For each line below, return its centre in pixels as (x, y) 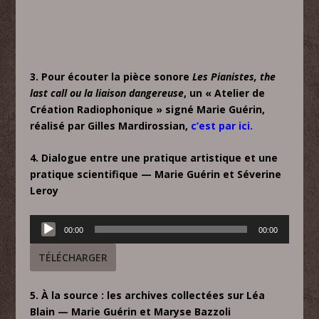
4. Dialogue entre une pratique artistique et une (154, 158)
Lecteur (47, 222)
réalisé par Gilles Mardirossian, (109, 125)
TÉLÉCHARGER (73, 257)
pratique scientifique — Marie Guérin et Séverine (156, 174)
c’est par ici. (222, 125)
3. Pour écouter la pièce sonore (111, 76)
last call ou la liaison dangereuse (107, 93)
